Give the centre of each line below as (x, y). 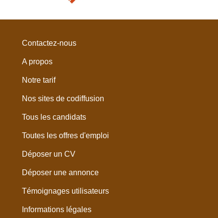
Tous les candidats (54, 117)
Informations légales (56, 210)
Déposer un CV (48, 154)
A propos (37, 62)
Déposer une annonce (60, 173)
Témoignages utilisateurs (65, 191)
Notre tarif (38, 80)
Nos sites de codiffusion (63, 99)
